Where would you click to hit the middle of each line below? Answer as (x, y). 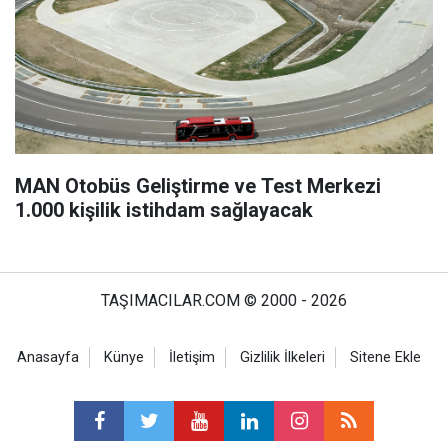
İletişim (192, 357)
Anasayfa (48, 357)
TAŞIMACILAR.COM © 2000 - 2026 (224, 300)
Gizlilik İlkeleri (282, 357)
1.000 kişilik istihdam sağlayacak (164, 209)
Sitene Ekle (385, 357)
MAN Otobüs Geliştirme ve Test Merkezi (198, 185)
